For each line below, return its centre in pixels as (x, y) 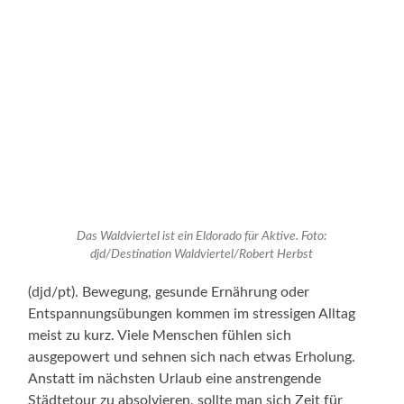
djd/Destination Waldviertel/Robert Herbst (202, 255)
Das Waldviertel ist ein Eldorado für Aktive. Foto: (202, 237)
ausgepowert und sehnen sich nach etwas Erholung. (192, 357)
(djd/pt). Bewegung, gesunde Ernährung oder (169, 292)
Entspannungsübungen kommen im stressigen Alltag (192, 313)
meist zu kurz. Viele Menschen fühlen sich (160, 335)
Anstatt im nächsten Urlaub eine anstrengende (175, 378)
